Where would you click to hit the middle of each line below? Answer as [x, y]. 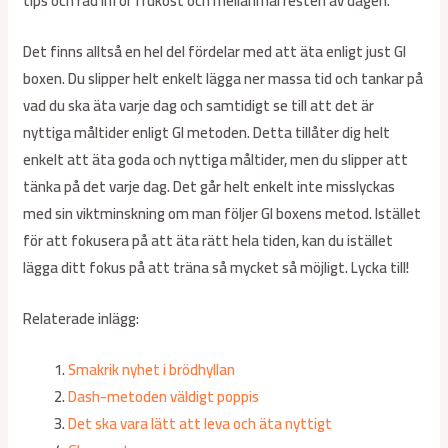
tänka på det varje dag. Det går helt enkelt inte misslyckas [209, 187]
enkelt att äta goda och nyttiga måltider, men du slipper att [216, 160]
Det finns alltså [73, 52]
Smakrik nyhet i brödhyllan [152, 370]
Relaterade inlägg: [81, 319]
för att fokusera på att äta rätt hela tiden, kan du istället [208, 241]
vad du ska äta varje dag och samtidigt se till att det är [199, 106]
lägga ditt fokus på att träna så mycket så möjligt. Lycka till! [216, 268]
